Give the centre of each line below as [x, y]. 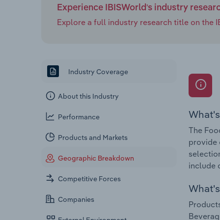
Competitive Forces [90, 179]
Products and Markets [93, 138]
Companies [76, 200]
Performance [79, 117]
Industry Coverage [97, 71]
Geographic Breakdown [96, 158]
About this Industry [89, 96]
